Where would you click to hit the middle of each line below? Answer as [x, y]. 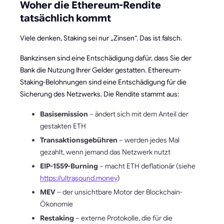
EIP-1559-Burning [69, 166]
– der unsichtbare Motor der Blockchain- [119, 192]
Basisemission [64, 114]
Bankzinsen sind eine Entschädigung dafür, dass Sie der [106, 58]
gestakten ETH [63, 126]
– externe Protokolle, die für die [123, 218]
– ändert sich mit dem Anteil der [138, 114]
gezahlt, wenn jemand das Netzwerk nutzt [105, 152]
